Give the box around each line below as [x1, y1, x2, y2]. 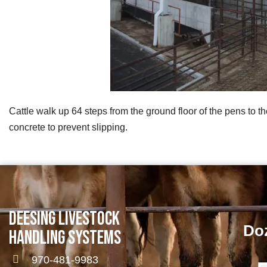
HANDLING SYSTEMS [9, 226, 121, 250]
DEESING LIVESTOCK [9, 207, 120, 231]
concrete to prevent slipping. [9, 122, 128, 133]
